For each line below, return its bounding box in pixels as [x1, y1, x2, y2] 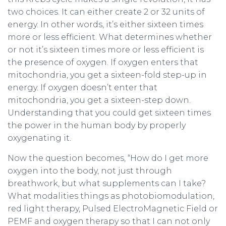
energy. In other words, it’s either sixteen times [8, 20, 203, 29]
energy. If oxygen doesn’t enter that [8, 83, 157, 92]
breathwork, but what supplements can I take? [8, 179, 206, 188]
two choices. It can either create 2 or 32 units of [8, 7, 205, 17]
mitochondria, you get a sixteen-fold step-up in [8, 70, 207, 80]
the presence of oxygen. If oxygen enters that [8, 58, 198, 67]
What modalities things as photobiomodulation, [8, 191, 214, 201]
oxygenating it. [8, 133, 71, 143]
